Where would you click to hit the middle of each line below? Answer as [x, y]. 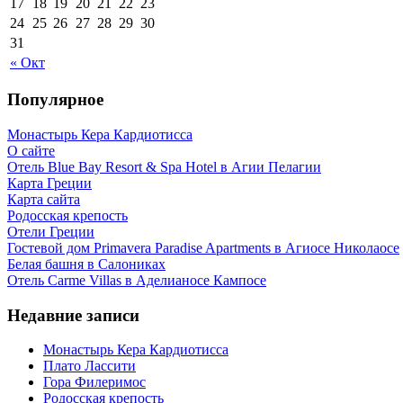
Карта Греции [49, 183]
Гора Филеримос [94, 382]
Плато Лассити [90, 366]
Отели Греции [51, 232]
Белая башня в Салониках [86, 264]
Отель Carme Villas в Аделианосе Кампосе [137, 280]
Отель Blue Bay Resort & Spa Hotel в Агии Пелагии [164, 167]
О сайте [31, 151]
